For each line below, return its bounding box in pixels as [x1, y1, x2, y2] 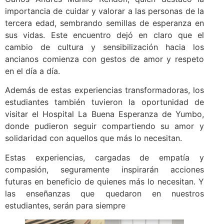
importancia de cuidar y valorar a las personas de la [5, 5, 204, 16]
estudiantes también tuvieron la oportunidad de [5, 97, 204, 107]
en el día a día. [5, 65, 60, 76]
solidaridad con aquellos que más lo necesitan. [5, 133, 182, 143]
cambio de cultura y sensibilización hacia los [5, 41, 204, 52]
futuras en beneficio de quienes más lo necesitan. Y [5, 176, 204, 186]
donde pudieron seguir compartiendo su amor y [5, 121, 204, 131]
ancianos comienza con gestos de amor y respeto [5, 53, 204, 64]
